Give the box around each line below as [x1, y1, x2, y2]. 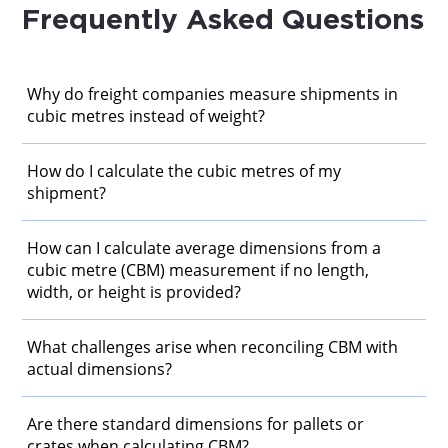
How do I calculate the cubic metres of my [27, 159, 342, 182]
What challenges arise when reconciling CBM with [27, 335, 399, 358]
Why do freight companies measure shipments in [27, 82, 399, 105]
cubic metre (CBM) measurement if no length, [27, 258, 370, 281]
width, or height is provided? [27, 280, 242, 303]
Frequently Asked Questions [22, 3, 425, 35]
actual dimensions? [27, 357, 173, 380]
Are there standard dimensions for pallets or [27, 412, 365, 435]
